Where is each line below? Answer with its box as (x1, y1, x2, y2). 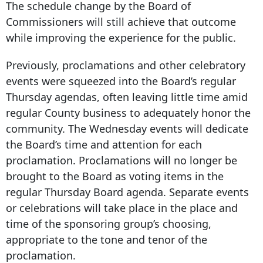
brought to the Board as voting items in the (6, 169, 224, 184)
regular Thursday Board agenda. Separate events (6, 185, 249, 200)
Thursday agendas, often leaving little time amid (6, 90, 248, 104)
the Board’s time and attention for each (6, 137, 202, 152)
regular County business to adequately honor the (6, 106, 251, 120)
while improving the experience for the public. (6, 31, 239, 45)
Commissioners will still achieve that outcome (6, 15, 236, 29)
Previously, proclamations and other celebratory (6, 58, 245, 73)
